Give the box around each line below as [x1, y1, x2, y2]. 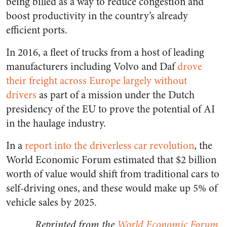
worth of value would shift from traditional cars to [6, 166, 219, 181]
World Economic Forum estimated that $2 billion [6, 152, 216, 167]
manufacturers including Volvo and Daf [6, 59, 175, 74]
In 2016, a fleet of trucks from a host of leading [6, 45, 204, 60]
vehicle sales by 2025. [6, 195, 97, 210]
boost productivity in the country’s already [6, 8, 188, 23]
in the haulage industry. [6, 116, 106, 131]
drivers [6, 87, 36, 102]
